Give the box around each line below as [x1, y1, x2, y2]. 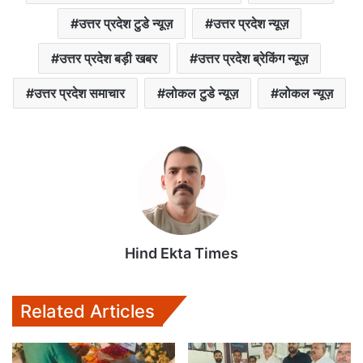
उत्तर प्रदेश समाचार [34, 84, 125, 101]
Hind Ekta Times [125, 244, 238, 262]
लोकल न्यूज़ [279, 84, 333, 101]
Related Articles [20, 300, 155, 322]
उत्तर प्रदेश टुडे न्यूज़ [79, 15, 173, 32]
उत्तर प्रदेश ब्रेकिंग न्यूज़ [198, 49, 308, 66]
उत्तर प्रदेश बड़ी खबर [59, 49, 157, 66]
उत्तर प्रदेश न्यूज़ [213, 15, 288, 32]
